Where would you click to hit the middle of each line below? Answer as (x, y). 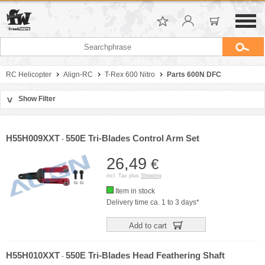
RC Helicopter (29, 75)
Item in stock (134, 191)
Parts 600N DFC (194, 75)
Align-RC (78, 75)
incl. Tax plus (124, 176)
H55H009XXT (33, 138)
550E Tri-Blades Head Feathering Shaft (145, 256)
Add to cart (149, 225)
